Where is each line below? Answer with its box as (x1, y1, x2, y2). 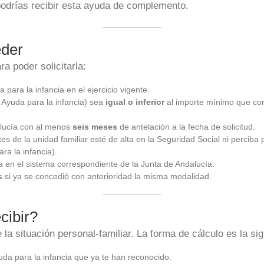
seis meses (72, 122, 117, 131)
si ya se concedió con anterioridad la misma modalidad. (2, 171, 212, 181)
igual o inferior (105, 97, 164, 107)
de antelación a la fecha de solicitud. (117, 122, 255, 131)
